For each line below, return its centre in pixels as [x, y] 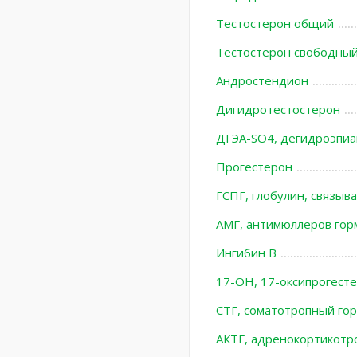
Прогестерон [254, 167]
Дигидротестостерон [278, 109]
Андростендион [262, 80]
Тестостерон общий [275, 23]
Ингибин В [246, 253]
